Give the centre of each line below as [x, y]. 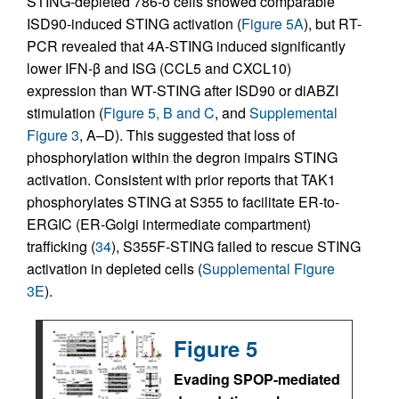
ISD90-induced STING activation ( [134, 23]
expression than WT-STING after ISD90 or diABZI [183, 90]
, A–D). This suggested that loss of [187, 134]
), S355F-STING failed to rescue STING [236, 246]
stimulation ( [65, 112]
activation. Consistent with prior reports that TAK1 [181, 179]
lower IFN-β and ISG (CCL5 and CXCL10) [159, 68]
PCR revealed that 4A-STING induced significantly [186, 45]
